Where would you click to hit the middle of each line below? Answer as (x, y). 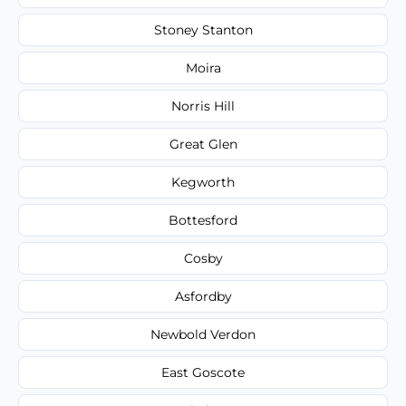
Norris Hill (203, 106)
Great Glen (203, 144)
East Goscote (203, 372)
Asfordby (203, 296)
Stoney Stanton (203, 29)
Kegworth (203, 182)
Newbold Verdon (203, 334)
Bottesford (203, 220)
